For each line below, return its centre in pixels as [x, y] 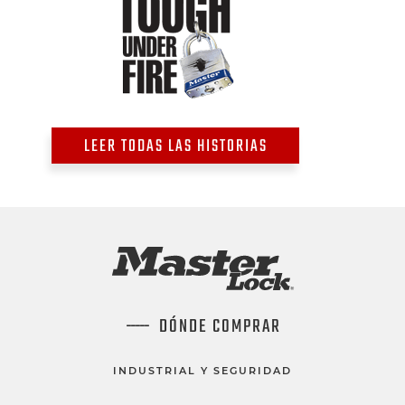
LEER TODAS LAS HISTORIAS [175, 147]
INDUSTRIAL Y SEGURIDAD [202, 371]
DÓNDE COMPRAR [220, 327]
